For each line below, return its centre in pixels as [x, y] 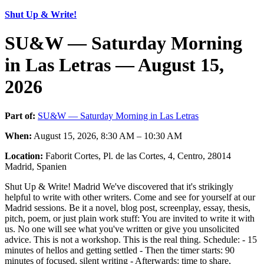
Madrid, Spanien [36, 166]
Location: [24, 156]
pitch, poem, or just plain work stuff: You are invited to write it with [130, 218]
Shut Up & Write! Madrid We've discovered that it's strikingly [119, 186]
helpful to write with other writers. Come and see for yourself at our [130, 197]
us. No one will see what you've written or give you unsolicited [122, 229]
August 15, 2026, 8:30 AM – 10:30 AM [107, 136]
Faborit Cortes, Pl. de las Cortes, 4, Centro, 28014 [137, 156]
